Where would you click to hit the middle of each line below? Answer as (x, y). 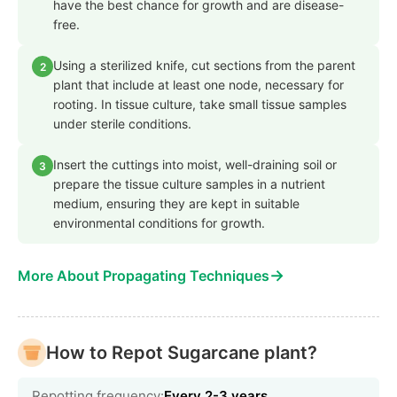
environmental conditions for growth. (159, 223)
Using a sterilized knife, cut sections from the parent (204, 66)
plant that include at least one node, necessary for (198, 85)
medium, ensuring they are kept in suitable (176, 204)
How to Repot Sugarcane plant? (182, 353)
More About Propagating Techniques (144, 276)
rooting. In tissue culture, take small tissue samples (200, 105)
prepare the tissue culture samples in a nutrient (189, 184)
